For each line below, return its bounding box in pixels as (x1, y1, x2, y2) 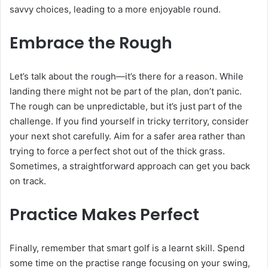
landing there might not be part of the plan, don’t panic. (10, 86, 242, 98)
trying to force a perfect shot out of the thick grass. (10, 145, 225, 157)
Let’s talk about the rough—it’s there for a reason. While (10, 71, 243, 83)
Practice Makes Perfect (10, 203, 199, 226)
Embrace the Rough (10, 32, 172, 54)
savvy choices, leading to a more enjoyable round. (10, 4, 221, 16)
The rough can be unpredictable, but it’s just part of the (10, 100, 242, 112)
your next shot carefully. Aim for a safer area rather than (10, 130, 245, 142)
